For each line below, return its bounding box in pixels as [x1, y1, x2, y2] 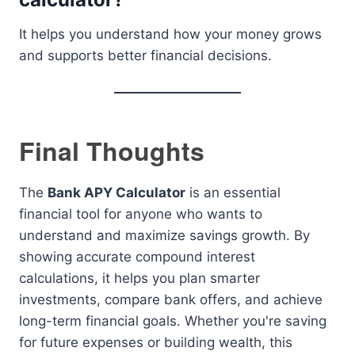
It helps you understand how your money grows [19, 26, 322, 42]
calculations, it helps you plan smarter [19, 270, 260, 286]
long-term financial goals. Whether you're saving [19, 313, 326, 329]
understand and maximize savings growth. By [19, 227, 310, 243]
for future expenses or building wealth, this [19, 334, 292, 350]
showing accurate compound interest [19, 249, 255, 265]
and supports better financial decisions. [19, 48, 272, 63]
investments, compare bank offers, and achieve [19, 292, 323, 307]
